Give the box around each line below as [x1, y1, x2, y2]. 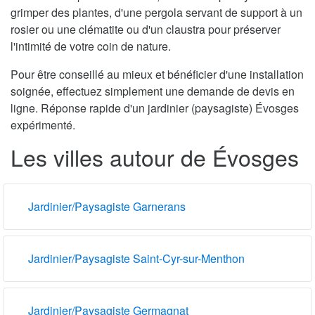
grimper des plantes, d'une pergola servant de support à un [11, 4, 302, 20]
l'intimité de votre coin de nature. [11, 37, 171, 54]
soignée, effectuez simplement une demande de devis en [11, 82, 295, 99]
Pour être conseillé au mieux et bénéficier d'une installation [11, 65, 304, 82]
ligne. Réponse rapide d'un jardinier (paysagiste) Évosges [11, 99, 299, 116]
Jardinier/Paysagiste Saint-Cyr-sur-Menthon [28, 250, 245, 266]
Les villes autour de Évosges [11, 140, 299, 173]
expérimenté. [11, 116, 75, 133]
